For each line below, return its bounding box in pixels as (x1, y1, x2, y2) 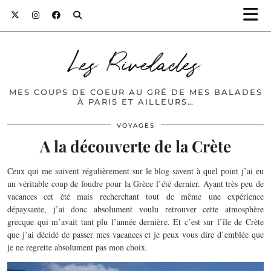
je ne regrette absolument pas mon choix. (7, 241, 148, 253)
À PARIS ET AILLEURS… (77, 97, 194, 106)
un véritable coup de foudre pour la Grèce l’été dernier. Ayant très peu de (7, 178, 264, 189)
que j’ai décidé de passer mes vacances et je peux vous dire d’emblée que (7, 229, 264, 240)
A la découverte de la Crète (40, 135, 231, 157)
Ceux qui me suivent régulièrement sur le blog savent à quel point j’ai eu (7, 165, 264, 177)
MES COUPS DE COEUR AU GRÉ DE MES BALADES (8, 87, 263, 97)
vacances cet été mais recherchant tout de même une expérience (7, 191, 264, 202)
